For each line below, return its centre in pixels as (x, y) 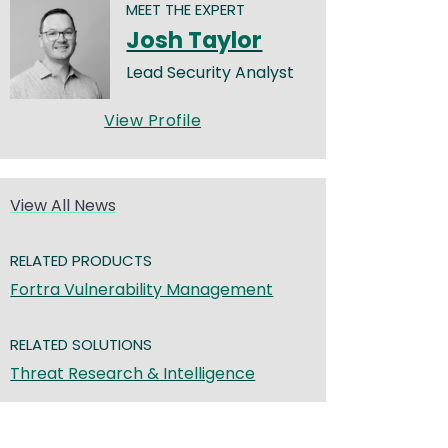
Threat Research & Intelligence (133, 374)
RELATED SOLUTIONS (81, 345)
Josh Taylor (194, 40)
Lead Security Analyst (210, 72)
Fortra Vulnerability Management (142, 290)
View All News (63, 206)
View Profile (153, 120)
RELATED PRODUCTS (81, 261)
